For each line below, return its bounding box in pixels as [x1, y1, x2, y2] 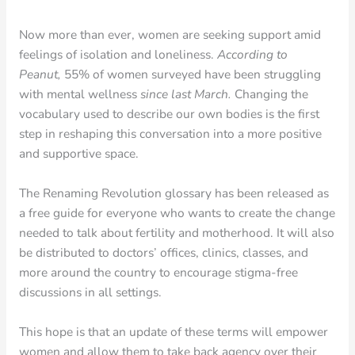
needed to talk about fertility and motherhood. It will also [18, 224, 334, 242]
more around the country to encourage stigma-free [18, 264, 298, 281]
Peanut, [18, 66, 64, 83]
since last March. [139, 86, 235, 103]
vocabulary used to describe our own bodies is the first [18, 105, 319, 123]
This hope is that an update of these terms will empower [18, 323, 328, 340]
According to [216, 46, 288, 63]
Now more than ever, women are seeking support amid [18, 26, 321, 44]
